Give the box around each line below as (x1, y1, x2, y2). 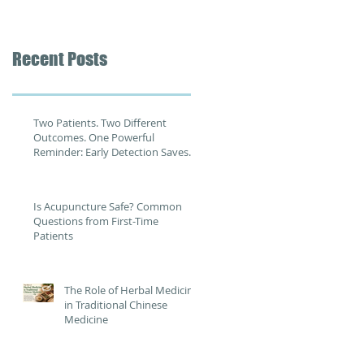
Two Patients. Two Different (33, 115, 167, 130)
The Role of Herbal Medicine (64, 283, 199, 297)
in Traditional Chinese (64, 297, 167, 312)
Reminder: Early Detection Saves (33, 145, 188, 159)
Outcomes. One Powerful (33, 130, 154, 145)
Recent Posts (12, 48, 107, 70)
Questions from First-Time (33, 214, 159, 228)
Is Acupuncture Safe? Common (33, 199, 182, 214)
